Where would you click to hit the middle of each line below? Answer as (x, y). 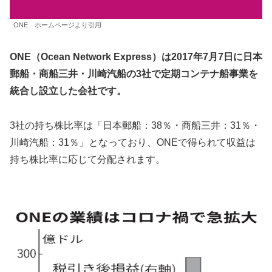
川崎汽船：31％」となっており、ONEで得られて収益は (133, 142)
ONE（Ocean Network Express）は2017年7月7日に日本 (136, 57)
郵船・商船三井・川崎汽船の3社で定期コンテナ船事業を (134, 74)
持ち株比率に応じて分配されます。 (87, 159)
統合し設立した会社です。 (68, 91)
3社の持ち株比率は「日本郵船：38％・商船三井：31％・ (135, 125)
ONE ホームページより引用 (57, 25)
